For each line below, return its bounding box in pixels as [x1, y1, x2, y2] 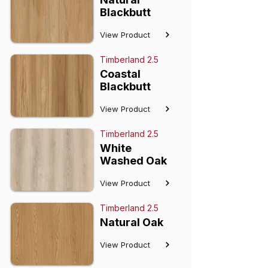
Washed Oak [100, 154, 167, 167]
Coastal [100, 68, 141, 80]
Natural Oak [100, 216, 163, 229]
